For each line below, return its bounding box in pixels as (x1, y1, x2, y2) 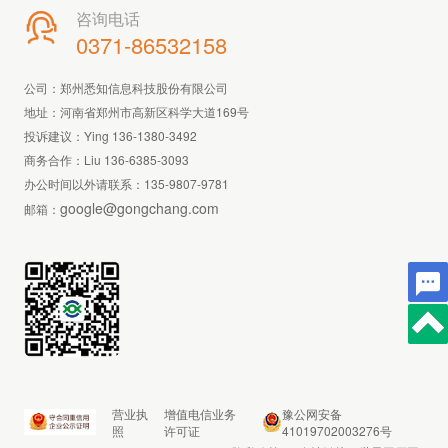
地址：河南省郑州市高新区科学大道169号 (24, 103, 249, 120)
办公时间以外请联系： (24, 175, 144, 192)
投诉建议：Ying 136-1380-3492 (24, 127, 197, 144)
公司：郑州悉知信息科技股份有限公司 (24, 79, 228, 96)
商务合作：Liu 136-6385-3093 (24, 151, 189, 168)
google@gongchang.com (60, 198, 219, 218)
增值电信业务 (164, 405, 237, 422)
